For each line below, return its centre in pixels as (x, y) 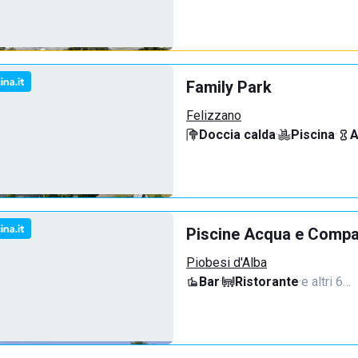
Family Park (229, 87)
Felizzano (214, 115)
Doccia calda (237, 135)
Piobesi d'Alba (227, 263)
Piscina (313, 135)
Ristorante (267, 282)
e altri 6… (326, 282)
